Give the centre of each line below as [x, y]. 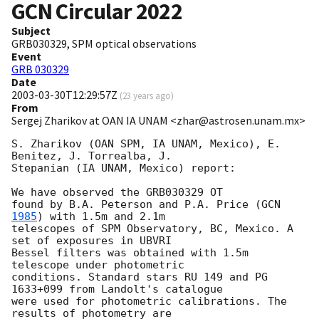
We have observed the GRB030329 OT [117, 193]
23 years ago [147, 96]
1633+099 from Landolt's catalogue [117, 289]
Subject [31, 31]
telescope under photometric [98, 265]
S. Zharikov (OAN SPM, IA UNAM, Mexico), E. [146, 144]
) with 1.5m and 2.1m [101, 217]
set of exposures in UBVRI [91, 241]
